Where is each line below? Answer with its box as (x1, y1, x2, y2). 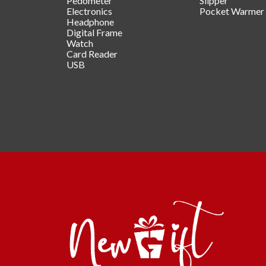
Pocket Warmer (199, 5, 264, 17)
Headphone (66, 15, 114, 27)
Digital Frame (66, 26, 122, 38)
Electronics (66, 5, 112, 17)
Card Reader (66, 47, 118, 59)
